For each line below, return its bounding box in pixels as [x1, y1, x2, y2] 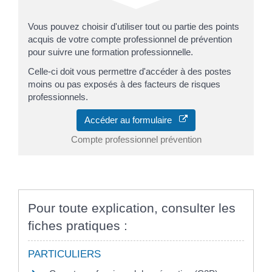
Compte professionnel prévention [70, 134, 202, 145]
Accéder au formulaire [84, 115, 179, 126]
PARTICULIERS [28, 248, 101, 260]
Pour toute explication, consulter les [28, 201, 236, 216]
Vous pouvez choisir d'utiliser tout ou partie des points [28, 21, 239, 32]
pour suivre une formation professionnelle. [28, 47, 193, 58]
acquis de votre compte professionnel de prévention [28, 34, 232, 45]
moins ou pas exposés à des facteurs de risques [28, 78, 220, 89]
